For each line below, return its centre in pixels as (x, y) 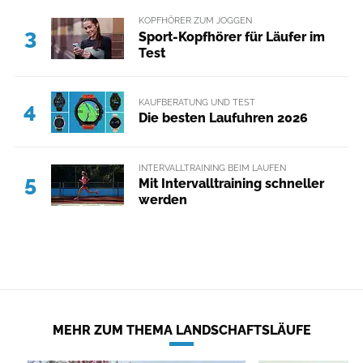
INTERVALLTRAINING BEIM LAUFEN (212, 167)
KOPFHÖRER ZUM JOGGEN (195, 21)
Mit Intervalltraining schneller (231, 183)
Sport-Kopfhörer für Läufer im (231, 36)
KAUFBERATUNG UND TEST (196, 102)
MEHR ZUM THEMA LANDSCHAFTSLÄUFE (181, 330)
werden (162, 199)
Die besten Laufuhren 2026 (223, 118)
